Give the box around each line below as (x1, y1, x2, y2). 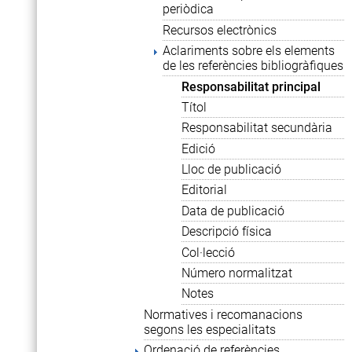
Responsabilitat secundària (181, 120, 332, 136)
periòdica (163, 2, 214, 17)
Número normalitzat (181, 265, 292, 280)
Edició (181, 141, 215, 156)
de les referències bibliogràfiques (163, 58, 343, 74)
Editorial (181, 182, 227, 198)
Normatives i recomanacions (144, 306, 302, 322)
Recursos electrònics (163, 22, 277, 38)
